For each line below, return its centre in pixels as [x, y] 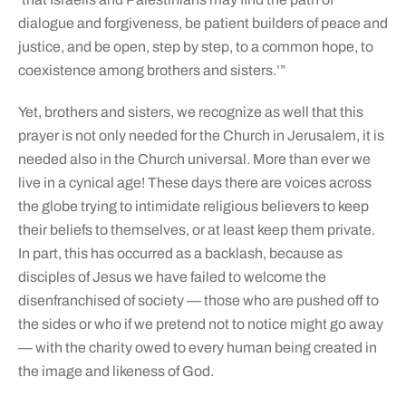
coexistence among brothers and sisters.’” [151, 71]
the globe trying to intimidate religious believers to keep [193, 207]
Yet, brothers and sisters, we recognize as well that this [190, 112]
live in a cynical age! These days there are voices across [194, 183]
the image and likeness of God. [116, 372]
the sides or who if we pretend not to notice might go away [200, 324]
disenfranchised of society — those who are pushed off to [198, 301]
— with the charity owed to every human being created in [197, 348]
